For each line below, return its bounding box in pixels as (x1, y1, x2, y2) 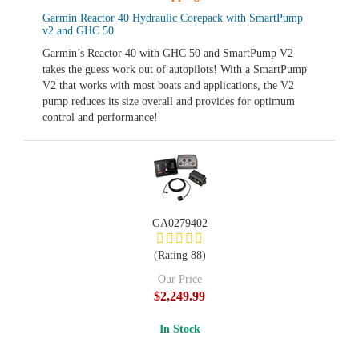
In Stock (159, 323, 200, 335)
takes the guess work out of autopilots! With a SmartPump (42, 63, 307, 75)
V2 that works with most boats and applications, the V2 (42, 79, 294, 91)
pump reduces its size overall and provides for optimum (42, 95, 295, 107)
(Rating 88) (153, 249, 206, 261)
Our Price (157, 273, 202, 285)
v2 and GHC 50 (42, 25, 114, 37)
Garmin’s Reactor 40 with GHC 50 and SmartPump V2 (42, 47, 293, 59)
